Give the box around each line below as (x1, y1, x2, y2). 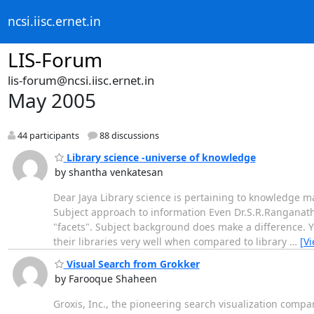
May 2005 (7, 87, 96, 114)
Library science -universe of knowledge (63, 150, 256, 164)
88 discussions (97, 130, 159, 142)
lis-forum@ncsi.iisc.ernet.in (7, 72, 154, 88)
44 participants (15, 130, 79, 142)
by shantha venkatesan (54, 165, 163, 179)
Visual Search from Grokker (63, 257, 200, 271)
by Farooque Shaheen (54, 272, 157, 286)
